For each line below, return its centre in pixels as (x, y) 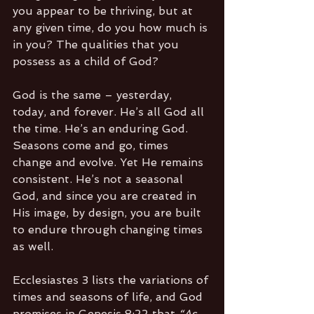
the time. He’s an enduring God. (102, 128)
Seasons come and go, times (92, 145)
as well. (33, 246)
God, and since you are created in (106, 196)
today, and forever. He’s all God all (110, 111)
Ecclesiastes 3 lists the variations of (112, 280)
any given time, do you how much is (112, 27)
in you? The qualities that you (97, 44)
